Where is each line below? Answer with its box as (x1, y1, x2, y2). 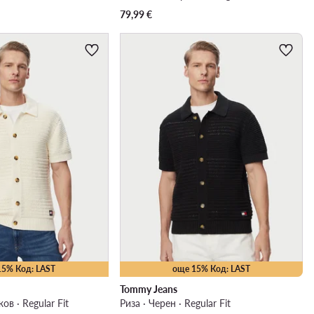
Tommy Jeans (119, 283, 177, 296)
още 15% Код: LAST (172, 264, 250, 275)
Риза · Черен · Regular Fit (119, 297, 231, 310)
